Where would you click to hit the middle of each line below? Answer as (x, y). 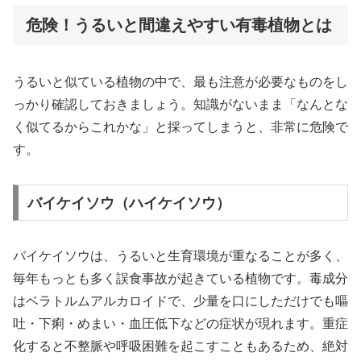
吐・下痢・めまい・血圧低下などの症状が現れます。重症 (180, 323)
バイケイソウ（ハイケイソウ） (129, 203)
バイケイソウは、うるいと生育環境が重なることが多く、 (180, 255)
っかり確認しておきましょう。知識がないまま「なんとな (180, 105)
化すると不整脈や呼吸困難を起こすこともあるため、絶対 (180, 346)
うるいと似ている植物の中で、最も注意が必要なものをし (180, 82)
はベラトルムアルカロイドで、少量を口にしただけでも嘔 (180, 301)
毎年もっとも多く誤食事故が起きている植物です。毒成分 (180, 278)
